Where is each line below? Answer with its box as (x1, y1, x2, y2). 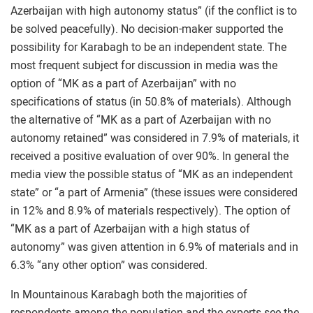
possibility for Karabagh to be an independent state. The (10, 41, 286, 54)
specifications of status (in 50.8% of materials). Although (10, 95, 291, 108)
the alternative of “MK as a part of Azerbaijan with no (10, 113, 271, 126)
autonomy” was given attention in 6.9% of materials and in (10, 240, 298, 254)
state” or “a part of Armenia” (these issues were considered (10, 186, 298, 199)
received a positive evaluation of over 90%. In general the (10, 150, 289, 163)
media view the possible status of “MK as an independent (10, 168, 293, 181)
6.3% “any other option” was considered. (10, 259, 208, 272)
